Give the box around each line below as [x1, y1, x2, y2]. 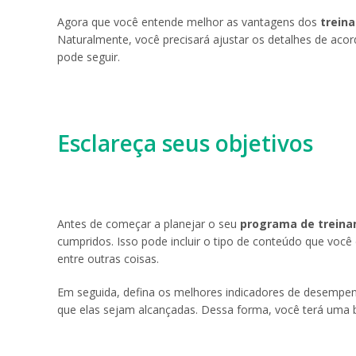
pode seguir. [57, 49, 120, 65]
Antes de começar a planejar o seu [57, 215, 240, 231]
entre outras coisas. [57, 250, 159, 266]
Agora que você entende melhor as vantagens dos [57, 14, 317, 30]
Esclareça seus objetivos [57, 127, 313, 158]
